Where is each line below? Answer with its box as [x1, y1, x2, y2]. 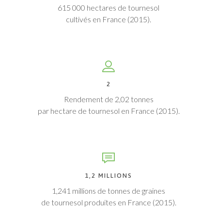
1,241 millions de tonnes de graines [52, 186, 165, 195]
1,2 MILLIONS [85, 172, 132, 179]
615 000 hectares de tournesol [58, 3, 159, 12]
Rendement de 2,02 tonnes [63, 94, 154, 104]
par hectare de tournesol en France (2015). [37, 106, 180, 115]
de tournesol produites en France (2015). [41, 198, 176, 207]
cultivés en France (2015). [66, 15, 151, 24]
